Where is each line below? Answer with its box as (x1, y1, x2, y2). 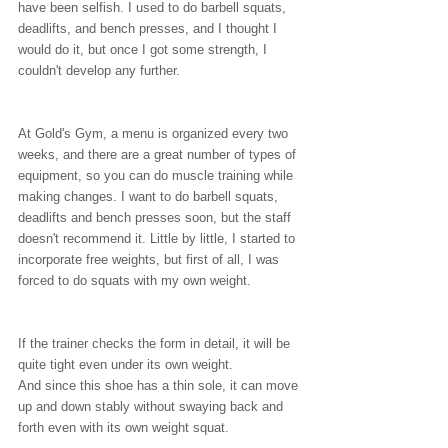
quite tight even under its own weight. (18, 357, 233, 372)
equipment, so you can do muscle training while (18, 168, 297, 183)
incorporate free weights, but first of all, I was (18, 252, 283, 267)
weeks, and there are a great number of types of (18, 147, 300, 162)
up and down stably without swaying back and (18, 399, 287, 414)
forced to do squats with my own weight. (18, 273, 251, 288)
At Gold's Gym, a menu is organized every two (18, 126, 292, 141)
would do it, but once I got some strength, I (18, 42, 271, 57)
